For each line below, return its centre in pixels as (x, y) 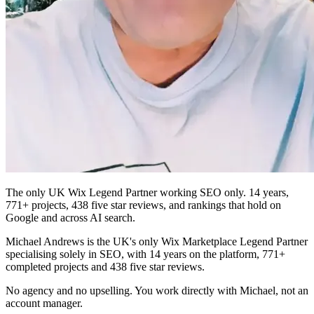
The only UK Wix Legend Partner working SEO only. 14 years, (147, 192)
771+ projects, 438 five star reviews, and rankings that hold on (143, 205)
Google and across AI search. (70, 217)
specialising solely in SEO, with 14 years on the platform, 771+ (145, 254)
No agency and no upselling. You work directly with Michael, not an (157, 290)
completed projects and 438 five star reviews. (105, 266)
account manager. (44, 303)
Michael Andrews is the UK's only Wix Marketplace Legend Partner (157, 241)
